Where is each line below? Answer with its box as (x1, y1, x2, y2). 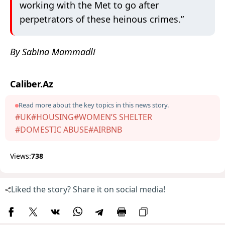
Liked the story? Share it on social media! (11, 184, 165, 195)
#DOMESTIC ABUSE (15, 124, 88, 136)
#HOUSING (31, 111, 74, 123)
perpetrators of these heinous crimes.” (20, 13, 184, 26)
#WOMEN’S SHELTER (74, 111, 152, 123)
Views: (10, 151, 31, 161)
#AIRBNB (88, 124, 122, 136)
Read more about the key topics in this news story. (19, 100, 169, 110)
